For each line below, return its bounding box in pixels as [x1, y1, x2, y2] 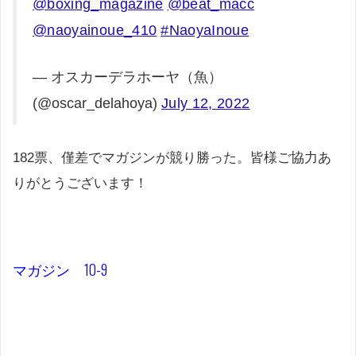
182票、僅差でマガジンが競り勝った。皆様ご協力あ [13, 149, 331, 165]
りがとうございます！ [13, 175, 148, 191]
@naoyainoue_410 [33, 22, 157, 39]
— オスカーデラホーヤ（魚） [33, 69, 222, 86]
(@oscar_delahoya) [33, 95, 161, 112]
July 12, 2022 [161, 95, 250, 112]
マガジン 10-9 [13, 258, 107, 280]
